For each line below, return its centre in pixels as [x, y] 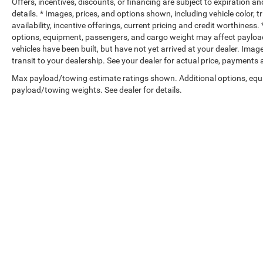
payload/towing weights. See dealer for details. [97, 90]
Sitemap [242, 211]
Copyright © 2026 [156, 211]
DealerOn [209, 211]
